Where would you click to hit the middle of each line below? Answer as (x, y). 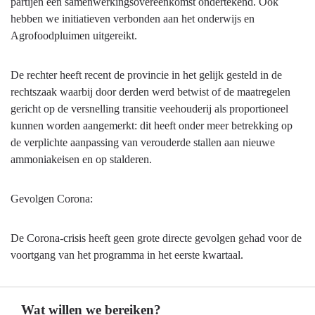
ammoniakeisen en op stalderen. (81, 160)
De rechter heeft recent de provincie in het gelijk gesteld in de (146, 75)
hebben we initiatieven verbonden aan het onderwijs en (133, 19)
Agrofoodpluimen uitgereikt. (74, 36)
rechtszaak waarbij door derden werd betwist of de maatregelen (150, 92)
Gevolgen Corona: (52, 199)
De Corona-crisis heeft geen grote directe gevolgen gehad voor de (156, 238)
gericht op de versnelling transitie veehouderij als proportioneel (149, 109)
